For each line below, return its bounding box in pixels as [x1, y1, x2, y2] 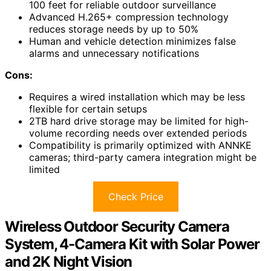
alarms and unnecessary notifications [29, 47, 199, 60]
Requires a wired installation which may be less [29, 91, 245, 103]
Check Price [108, 191, 163, 203]
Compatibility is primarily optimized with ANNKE [29, 139, 252, 152]
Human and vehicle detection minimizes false [29, 35, 236, 48]
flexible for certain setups [29, 103, 147, 116]
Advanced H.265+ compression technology [29, 11, 229, 24]
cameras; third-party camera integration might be [29, 151, 256, 164]
